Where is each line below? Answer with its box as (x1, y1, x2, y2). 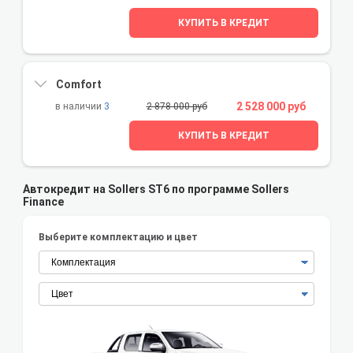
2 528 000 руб (236, 100, 306, 113)
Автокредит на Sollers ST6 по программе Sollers (23, 183, 289, 196)
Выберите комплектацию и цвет (39, 232, 198, 243)
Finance (23, 195, 64, 209)
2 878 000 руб (146, 101, 207, 113)
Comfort (54, 78, 102, 91)
